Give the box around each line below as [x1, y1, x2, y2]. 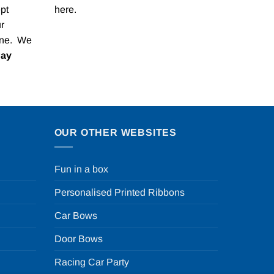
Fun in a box [54, 164, 108, 175]
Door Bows [54, 234, 103, 245]
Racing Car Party [54, 257, 129, 268]
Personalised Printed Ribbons [54, 187, 185, 198]
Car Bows [54, 210, 97, 221]
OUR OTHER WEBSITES [54, 127, 177, 138]
